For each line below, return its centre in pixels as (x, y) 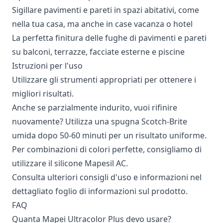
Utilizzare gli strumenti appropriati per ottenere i (104, 79)
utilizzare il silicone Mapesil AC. (70, 163)
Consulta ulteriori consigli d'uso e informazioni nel (107, 177)
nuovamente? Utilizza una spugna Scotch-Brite (100, 121)
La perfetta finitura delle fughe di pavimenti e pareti (109, 38)
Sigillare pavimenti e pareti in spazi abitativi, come (106, 10)
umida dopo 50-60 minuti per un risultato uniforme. (109, 135)
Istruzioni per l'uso (47, 65)
